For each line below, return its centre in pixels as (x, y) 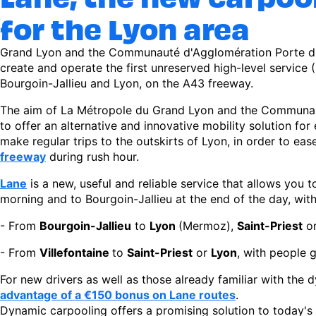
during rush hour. (92, 157)
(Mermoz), (208, 226)
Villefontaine (76, 253)
